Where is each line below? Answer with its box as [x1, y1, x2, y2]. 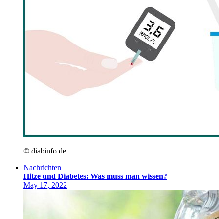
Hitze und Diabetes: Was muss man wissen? [23, 172, 167, 180]
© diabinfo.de [23, 146, 66, 155]
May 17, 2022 [23, 180, 67, 189]
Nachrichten [23, 163, 61, 172]
